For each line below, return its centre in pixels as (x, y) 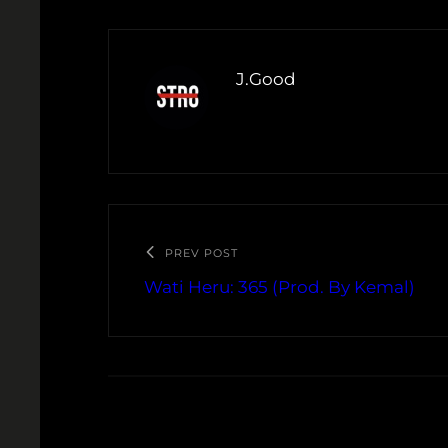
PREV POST (201, 252)
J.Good (265, 78)
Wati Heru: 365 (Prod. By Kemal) (279, 286)
